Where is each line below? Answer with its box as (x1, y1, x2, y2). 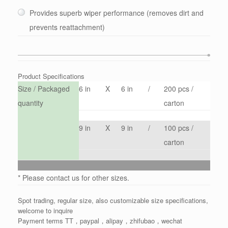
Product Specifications (18, 71, 84, 81)
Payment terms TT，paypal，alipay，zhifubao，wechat (18, 216, 182, 226)
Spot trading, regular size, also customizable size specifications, (18, 195, 208, 206)
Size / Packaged (18, 83, 70, 94)
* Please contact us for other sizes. (18, 173, 129, 183)
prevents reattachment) (30, 22, 105, 33)
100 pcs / (164, 123, 193, 133)
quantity (18, 98, 43, 108)
